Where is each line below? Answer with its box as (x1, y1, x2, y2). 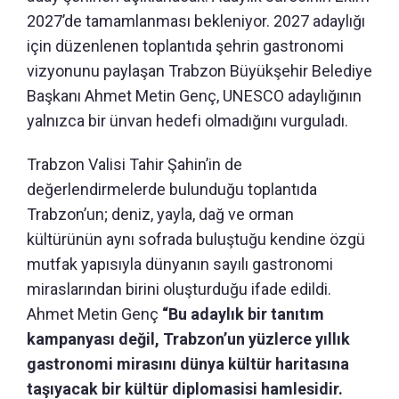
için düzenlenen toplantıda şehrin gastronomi (27, 36, 344, 55)
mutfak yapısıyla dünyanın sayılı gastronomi (27, 254, 333, 273)
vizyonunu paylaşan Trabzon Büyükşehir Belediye (27, 61, 372, 80)
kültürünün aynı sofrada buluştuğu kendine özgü (27, 229, 365, 248)
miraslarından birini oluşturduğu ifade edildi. (27, 279, 331, 298)
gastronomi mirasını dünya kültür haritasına (27, 354, 349, 373)
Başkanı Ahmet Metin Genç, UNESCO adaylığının (27, 85, 362, 105)
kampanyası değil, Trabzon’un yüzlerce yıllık (27, 329, 350, 348)
